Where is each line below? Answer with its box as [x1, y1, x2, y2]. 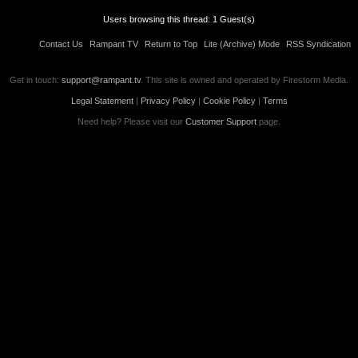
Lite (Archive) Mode [204, 39, 280, 49]
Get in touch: [10, 75, 62, 85]
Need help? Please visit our [78, 117, 185, 126]
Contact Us [39, 39, 83, 49]
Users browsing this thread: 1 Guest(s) [103, 14, 255, 24]
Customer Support [185, 117, 257, 126]
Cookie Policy [202, 96, 256, 105]
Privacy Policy [140, 96, 196, 105]
